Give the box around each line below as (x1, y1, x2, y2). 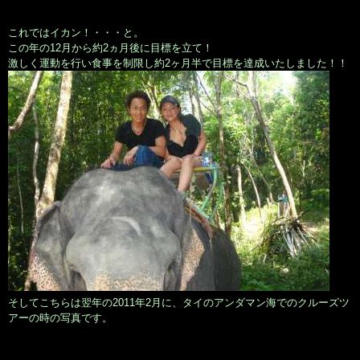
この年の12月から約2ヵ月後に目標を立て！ (8, 42, 213, 55)
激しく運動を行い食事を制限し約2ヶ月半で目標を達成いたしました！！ (8, 57, 348, 70)
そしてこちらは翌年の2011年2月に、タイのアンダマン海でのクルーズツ (8, 297, 350, 309)
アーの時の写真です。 (8, 312, 112, 325)
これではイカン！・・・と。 (8, 27, 144, 39)
